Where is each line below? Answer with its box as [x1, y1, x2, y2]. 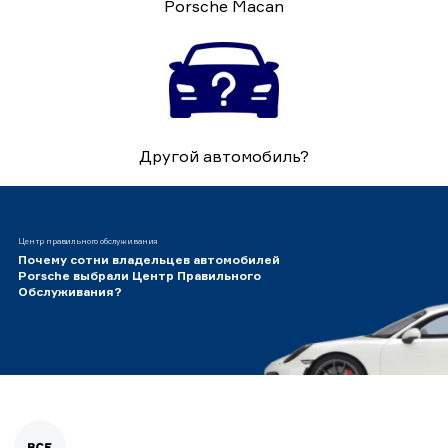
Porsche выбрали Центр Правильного [18, 267, 261, 283]
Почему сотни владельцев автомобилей [18, 251, 280, 267]
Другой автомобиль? [139, 145, 309, 166]
